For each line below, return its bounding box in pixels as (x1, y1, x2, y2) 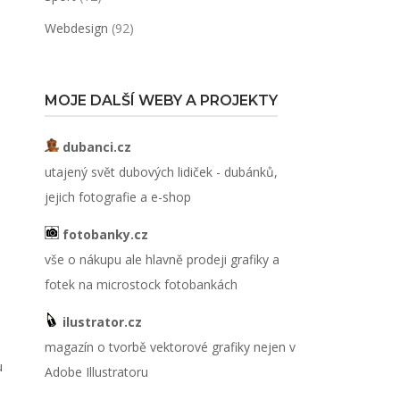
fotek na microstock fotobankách (44, 276, 237, 293)
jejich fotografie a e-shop (44, 188, 191, 205)
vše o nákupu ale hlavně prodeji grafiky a (44, 251, 279, 268)
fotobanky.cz (58, 226, 148, 243)
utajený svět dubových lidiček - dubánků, (44, 163, 278, 180)
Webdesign (44, 20, 108, 37)
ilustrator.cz (58, 313, 142, 330)
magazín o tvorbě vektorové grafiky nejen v (44, 338, 296, 355)
